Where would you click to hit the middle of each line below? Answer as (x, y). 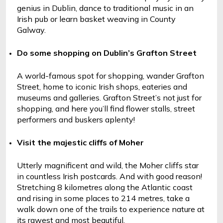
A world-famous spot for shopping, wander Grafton (111, 76)
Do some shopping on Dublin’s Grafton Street (107, 53)
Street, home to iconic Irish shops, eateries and (102, 87)
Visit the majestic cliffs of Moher (80, 142)
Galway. (31, 30)
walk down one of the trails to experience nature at (111, 209)
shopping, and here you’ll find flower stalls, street (106, 109)
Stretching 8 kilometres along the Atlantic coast (105, 187)
